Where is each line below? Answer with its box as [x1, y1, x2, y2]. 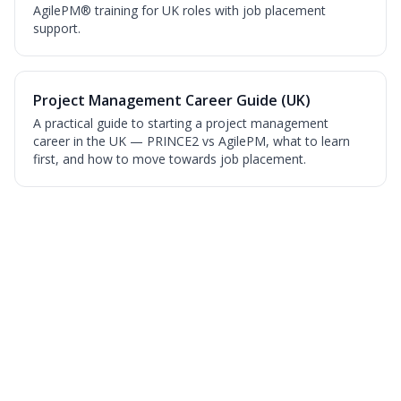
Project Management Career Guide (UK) [33, 90, 311, 110]
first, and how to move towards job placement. [33, 150, 306, 167]
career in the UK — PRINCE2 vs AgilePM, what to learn [33, 132, 350, 149]
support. [33, 20, 81, 37]
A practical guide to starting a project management [33, 115, 328, 132]
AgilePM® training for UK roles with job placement [33, 2, 326, 19]
